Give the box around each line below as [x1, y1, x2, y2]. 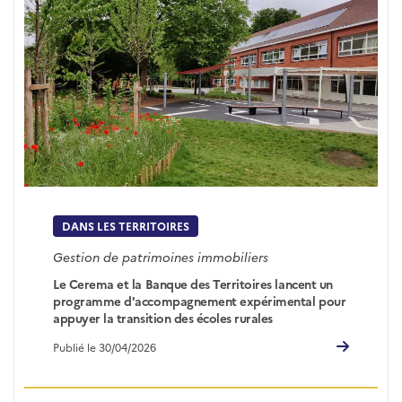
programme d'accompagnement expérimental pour [53, 292, 346, 309]
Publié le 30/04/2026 [53, 339, 157, 355]
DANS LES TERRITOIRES [62, 218, 190, 234]
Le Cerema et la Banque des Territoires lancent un [53, 275, 333, 292]
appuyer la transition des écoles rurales [53, 309, 273, 326]
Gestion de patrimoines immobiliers [53, 247, 269, 266]
